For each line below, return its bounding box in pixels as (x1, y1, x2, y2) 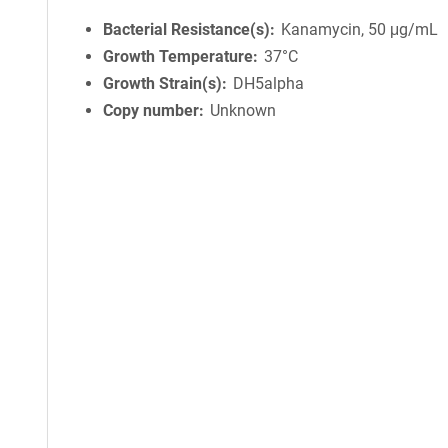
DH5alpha (233, 74, 305, 93)
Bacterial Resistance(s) (103, 20, 270, 39)
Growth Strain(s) (103, 74, 222, 93)
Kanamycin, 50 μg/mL (281, 20, 439, 39)
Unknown (210, 101, 277, 120)
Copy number (103, 101, 199, 120)
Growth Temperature (103, 47, 253, 66)
